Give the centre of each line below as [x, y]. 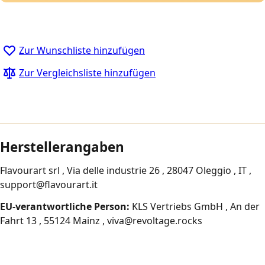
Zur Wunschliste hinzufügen [82, 51]
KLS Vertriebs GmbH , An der [195, 206]
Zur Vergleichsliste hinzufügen [87, 73]
